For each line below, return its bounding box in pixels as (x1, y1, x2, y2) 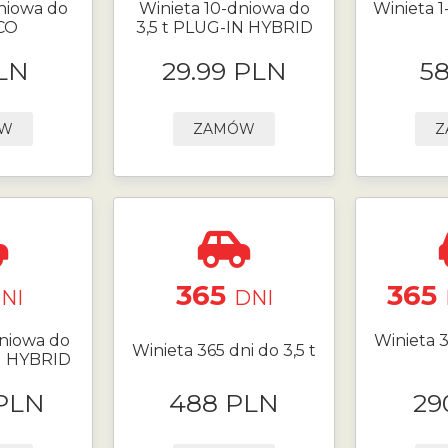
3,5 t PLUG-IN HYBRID (135, 18, 313, 38)
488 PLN (169, 387, 279, 418)
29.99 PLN (161, 55, 287, 86)
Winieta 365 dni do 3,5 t (132, 340, 316, 360)
